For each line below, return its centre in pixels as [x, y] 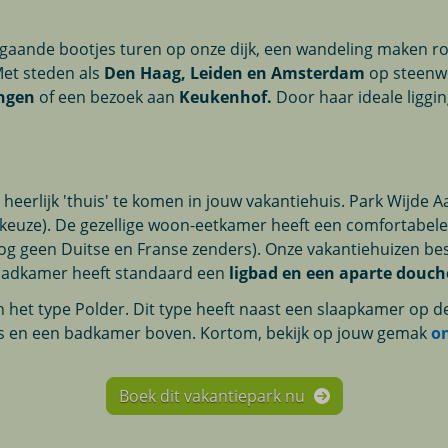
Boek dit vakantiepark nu [213, 395]
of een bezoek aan [107, 96]
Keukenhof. [226, 96]
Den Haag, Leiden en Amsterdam [235, 72]
